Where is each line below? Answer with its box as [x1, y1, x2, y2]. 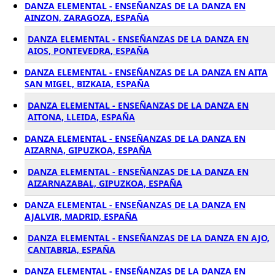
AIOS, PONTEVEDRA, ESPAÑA [28, 45, 149, 56]
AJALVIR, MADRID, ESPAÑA [25, 211, 137, 222]
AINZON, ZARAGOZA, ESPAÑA [25, 12, 149, 23]
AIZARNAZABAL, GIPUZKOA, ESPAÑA [28, 177, 182, 189]
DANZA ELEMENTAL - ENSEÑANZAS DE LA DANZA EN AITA [25, 66, 268, 78]
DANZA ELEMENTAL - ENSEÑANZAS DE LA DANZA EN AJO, [28, 232, 269, 244]
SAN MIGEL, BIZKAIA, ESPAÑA [25, 78, 150, 90]
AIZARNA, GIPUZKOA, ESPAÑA [25, 144, 152, 156]
